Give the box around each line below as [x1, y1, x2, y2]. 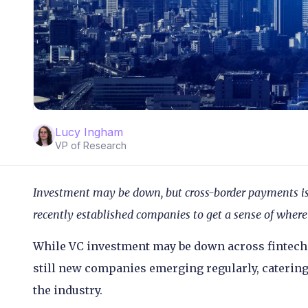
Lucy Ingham [55, 124, 123, 139]
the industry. [33, 283, 105, 298]
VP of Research [55, 139, 126, 151]
